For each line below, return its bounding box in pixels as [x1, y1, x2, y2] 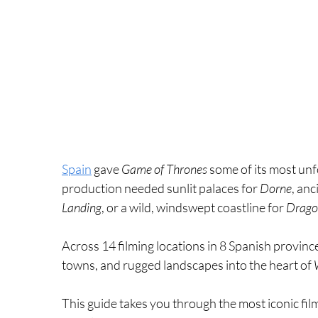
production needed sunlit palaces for [62, 180, 260, 196]
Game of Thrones [121, 160, 207, 177]
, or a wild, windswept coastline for [102, 199, 286, 215]
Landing [62, 199, 102, 215]
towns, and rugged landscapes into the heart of [62, 256, 314, 273]
